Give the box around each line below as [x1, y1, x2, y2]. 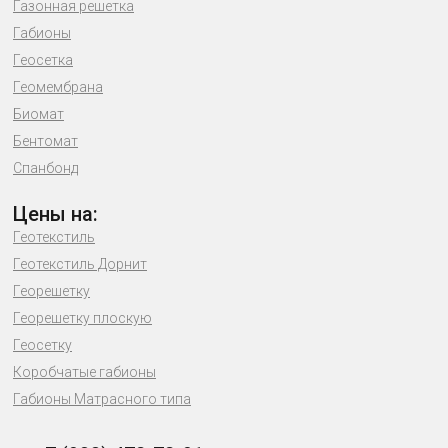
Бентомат [13, 133, 78, 149]
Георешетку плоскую [13, 310, 152, 326]
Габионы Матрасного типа [13, 391, 191, 407]
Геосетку [13, 337, 72, 353]
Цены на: [13, 202, 98, 226]
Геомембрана [13, 79, 103, 95]
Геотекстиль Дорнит [13, 256, 147, 272]
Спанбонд [13, 160, 78, 176]
